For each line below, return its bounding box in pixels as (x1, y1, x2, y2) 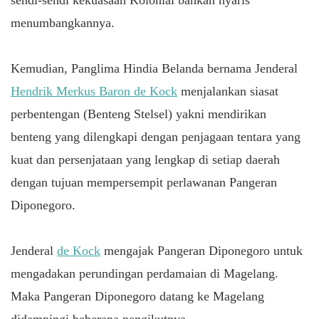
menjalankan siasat (177, 83, 278, 98)
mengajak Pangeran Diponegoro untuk (100, 243, 303, 258)
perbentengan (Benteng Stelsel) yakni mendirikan (11, 106, 266, 121)
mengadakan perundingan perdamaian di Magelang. (11, 266, 278, 281)
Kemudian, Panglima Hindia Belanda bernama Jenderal (11, 61, 298, 75)
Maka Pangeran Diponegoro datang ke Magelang (11, 288, 264, 303)
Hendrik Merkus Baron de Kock (11, 83, 177, 98)
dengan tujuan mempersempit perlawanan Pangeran (11, 174, 277, 189)
